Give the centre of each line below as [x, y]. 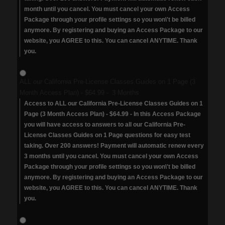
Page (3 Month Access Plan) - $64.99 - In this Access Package [112, 114]
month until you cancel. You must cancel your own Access [107, 9]
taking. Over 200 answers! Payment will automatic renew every [114, 146]
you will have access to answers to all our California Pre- [104, 125]
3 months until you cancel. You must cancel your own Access [111, 156]
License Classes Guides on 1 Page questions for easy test [107, 135]
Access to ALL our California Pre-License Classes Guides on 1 [113, 103]
